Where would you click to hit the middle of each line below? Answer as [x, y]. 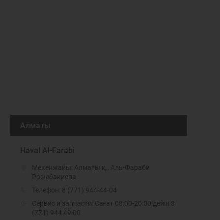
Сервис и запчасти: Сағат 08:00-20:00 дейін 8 [103, 203]
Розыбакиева [54, 177]
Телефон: [47, 190]
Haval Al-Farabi [47, 151]
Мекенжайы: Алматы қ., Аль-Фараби [91, 167]
